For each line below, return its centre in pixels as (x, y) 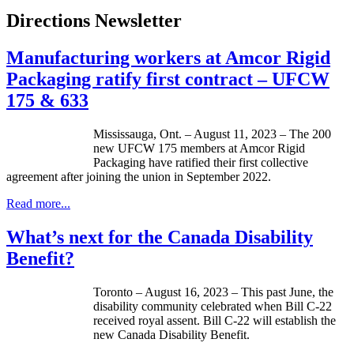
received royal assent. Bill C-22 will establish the (215, 320)
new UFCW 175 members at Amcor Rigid (199, 149)
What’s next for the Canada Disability (160, 237)
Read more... (38, 204)
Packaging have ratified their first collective (201, 163)
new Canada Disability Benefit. (171, 334)
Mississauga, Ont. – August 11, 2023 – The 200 (212, 134)
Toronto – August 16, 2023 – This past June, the (213, 292)
